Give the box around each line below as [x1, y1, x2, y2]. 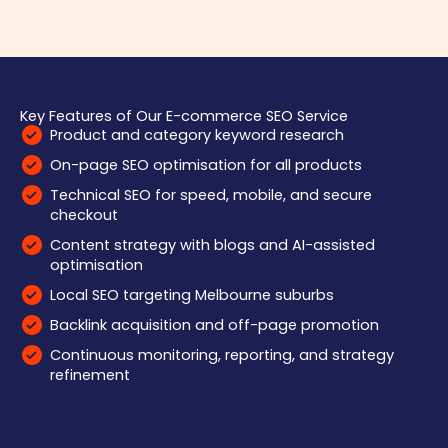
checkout [50, 205, 118, 226]
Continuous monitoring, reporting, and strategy [50, 345, 394, 366]
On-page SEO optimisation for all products [50, 155, 362, 176]
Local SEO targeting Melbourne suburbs [50, 285, 334, 306]
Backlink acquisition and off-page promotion [50, 315, 379, 336]
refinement [50, 365, 130, 386]
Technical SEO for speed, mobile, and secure [50, 185, 372, 206]
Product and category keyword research [50, 125, 344, 146]
